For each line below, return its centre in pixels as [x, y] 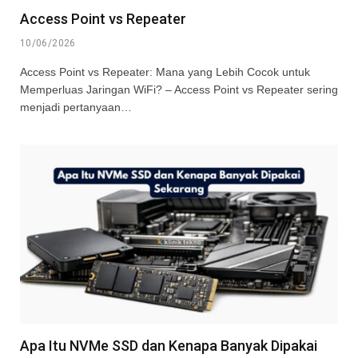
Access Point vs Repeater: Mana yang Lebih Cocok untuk [165, 72]
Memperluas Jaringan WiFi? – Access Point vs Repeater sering [179, 89]
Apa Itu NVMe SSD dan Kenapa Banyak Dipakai [169, 345]
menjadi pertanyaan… [76, 107]
